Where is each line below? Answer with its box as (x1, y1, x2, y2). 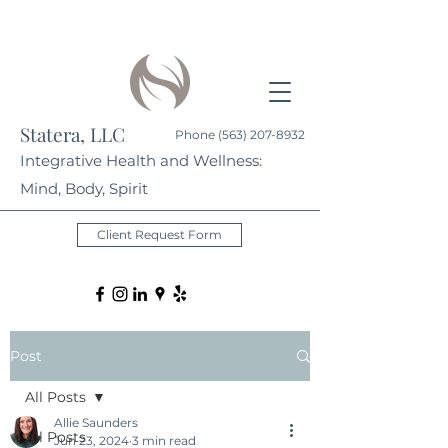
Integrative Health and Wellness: (20, 151, 262, 170)
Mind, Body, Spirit (20, 179, 148, 198)
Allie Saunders (54, 415, 138, 430)
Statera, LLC (20, 121, 125, 147)
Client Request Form (97, 227, 222, 242)
